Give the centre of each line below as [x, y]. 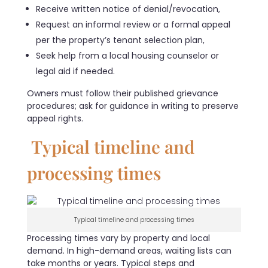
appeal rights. [55, 118]
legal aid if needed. [76, 71]
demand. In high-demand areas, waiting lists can [129, 250]
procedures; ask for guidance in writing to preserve [133, 106]
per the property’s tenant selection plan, [121, 40]
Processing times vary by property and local [118, 238]
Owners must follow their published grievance [123, 93]
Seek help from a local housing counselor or [128, 55]
